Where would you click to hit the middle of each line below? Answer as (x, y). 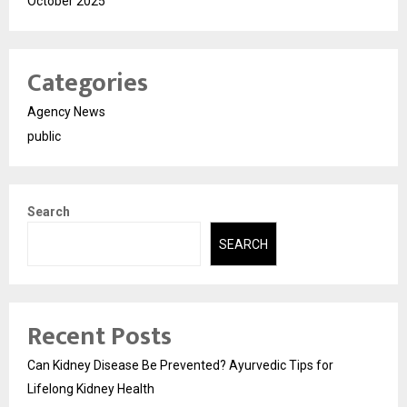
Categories (88, 84)
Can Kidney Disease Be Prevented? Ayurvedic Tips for (180, 365)
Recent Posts (99, 336)
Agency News (66, 112)
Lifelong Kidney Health (91, 388)
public (44, 137)
